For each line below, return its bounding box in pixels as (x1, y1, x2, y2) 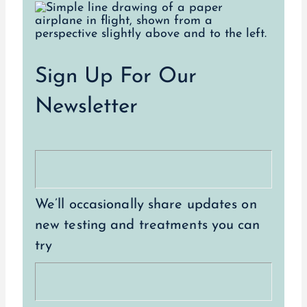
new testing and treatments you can (34, 218, 260, 232)
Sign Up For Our (34, 66, 197, 88)
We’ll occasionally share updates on (34, 197, 257, 212)
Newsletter (34, 96, 138, 119)
